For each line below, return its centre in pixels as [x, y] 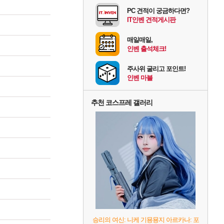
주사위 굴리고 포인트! [156, 69]
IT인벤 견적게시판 [151, 20]
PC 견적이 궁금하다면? [158, 11]
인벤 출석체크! [146, 49]
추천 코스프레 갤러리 [122, 103]
